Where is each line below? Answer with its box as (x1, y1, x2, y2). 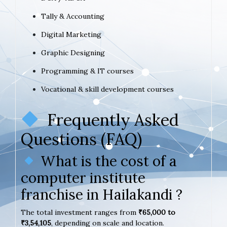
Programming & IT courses (41, 66, 134, 75)
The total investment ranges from (21, 207, 138, 217)
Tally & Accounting (41, 11, 104, 21)
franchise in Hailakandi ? (21, 185, 182, 204)
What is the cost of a (36, 152, 177, 170)
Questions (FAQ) (21, 128, 142, 149)
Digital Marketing (41, 29, 101, 39)
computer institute (21, 168, 145, 187)
